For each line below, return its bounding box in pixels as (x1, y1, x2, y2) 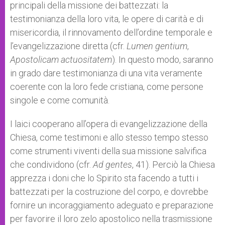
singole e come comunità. (10, 95, 109, 105)
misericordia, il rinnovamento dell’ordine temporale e (10, 27, 212, 38)
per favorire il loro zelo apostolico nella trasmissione (10, 213, 212, 224)
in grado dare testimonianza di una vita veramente (10, 68, 202, 78)
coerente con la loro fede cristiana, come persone (10, 81, 203, 92)
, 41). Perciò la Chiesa (132, 159, 215, 170)
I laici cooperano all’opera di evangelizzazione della (10, 119, 207, 129)
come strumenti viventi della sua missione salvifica (10, 146, 206, 156)
